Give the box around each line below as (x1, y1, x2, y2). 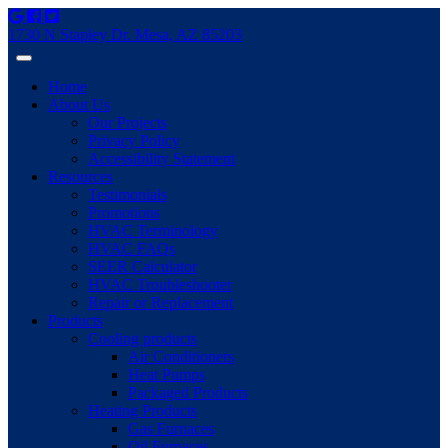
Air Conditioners (128, 348, 234, 365)
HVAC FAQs (88, 240, 175, 257)
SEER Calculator (88, 258, 197, 275)
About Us (48, 96, 110, 113)
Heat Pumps (128, 366, 205, 383)
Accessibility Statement (88, 150, 235, 167)
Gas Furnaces (128, 420, 214, 437)
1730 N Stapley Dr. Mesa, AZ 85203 (8, 26, 242, 43)
